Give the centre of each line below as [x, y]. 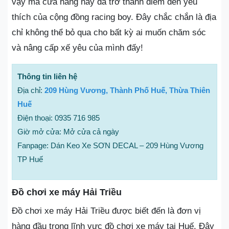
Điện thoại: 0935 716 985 [59, 118]
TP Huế [30, 159]
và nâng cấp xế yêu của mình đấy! [77, 48]
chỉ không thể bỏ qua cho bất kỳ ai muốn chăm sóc [109, 32]
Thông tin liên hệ [47, 76]
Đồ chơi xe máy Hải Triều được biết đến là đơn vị [106, 211]
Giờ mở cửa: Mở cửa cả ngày [68, 132]
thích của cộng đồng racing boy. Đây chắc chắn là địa [114, 17]
